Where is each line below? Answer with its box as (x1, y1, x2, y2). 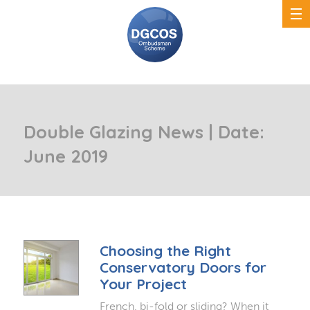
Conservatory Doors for (99, 258, 266, 277)
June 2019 (23, 145, 108, 167)
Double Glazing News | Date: (23, 120, 264, 143)
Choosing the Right (99, 241, 231, 260)
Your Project (99, 275, 187, 293)
